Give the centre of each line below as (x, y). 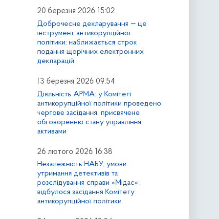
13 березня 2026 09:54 (76, 81)
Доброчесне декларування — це (92, 24)
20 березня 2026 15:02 (76, 11)
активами (52, 131)
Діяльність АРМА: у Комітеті (84, 94)
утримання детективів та (77, 174)
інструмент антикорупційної (84, 33)
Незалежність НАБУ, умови (82, 164)
